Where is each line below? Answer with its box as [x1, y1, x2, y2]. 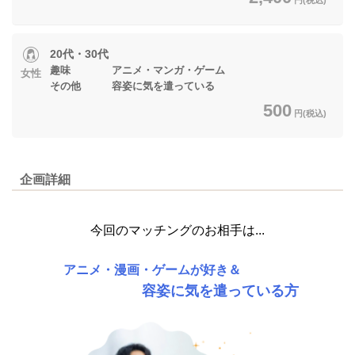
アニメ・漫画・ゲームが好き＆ [63, 262, 292, 277]
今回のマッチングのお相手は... [90, 223, 265, 237]
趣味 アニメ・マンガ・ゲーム [50, 63, 225, 76]
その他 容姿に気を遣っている [50, 79, 218, 92]
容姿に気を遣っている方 [56, 282, 299, 299]
